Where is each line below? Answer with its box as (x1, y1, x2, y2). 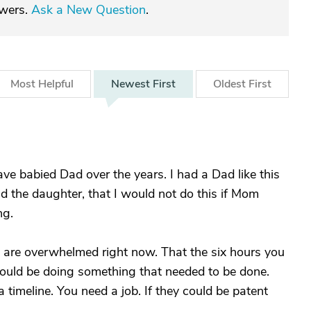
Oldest (213, 76, 249, 92)
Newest (111, 76, 153, 92)
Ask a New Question (31, 1, 146, 18)
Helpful (38, 76, 74, 92)
